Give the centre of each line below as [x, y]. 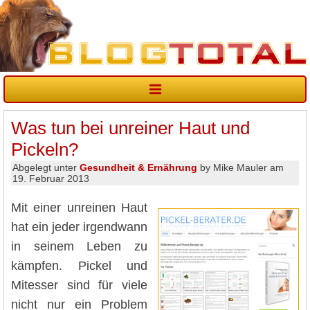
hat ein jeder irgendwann [79, 227]
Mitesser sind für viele [79, 285]
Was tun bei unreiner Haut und [130, 128]
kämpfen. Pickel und [79, 265]
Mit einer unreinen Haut [79, 207]
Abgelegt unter [46, 168]
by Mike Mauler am [240, 168]
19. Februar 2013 [51, 179]
